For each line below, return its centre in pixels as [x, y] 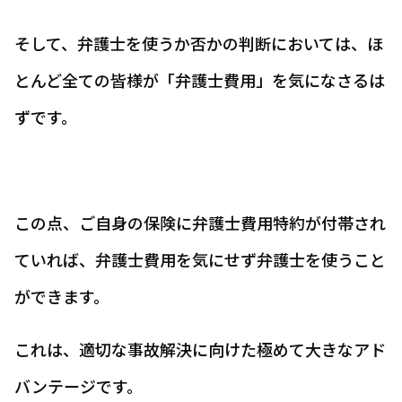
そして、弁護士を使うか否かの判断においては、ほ [199, 43]
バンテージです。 [79, 386]
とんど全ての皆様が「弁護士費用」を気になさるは [200, 80]
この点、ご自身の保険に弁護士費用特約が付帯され [200, 223]
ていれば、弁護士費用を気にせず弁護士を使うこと [200, 259]
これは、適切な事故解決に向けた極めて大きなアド [200, 349]
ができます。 [62, 296]
